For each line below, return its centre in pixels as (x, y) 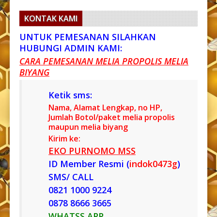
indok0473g (153, 163)
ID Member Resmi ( (89, 163)
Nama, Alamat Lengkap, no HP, (105, 107)
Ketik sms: (70, 95)
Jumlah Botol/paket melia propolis (112, 117)
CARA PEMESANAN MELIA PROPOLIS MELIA (104, 61)
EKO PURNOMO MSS (92, 150)
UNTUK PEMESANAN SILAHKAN (88, 37)
